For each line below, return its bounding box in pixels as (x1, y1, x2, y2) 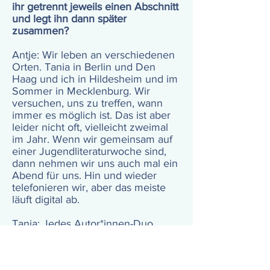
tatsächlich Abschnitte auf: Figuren (12, 242, 174, 254)
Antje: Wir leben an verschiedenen (12, 49, 175, 61)
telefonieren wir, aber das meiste (12, 181, 166, 193)
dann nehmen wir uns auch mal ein (12, 157, 178, 169)
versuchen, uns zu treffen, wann (12, 97, 163, 109)
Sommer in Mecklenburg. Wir (12, 85, 150, 97)
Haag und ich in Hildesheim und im (12, 73, 178, 85)
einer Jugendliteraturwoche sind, (12, 145, 166, 157)
